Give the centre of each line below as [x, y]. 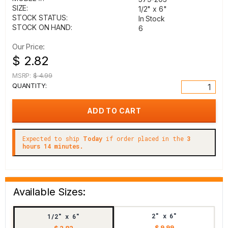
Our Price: [29, 47]
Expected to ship [53, 138]
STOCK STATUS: [40, 18]
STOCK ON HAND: [42, 27]
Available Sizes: [50, 192]
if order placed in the [145, 138]
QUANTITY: [30, 85]
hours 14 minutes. [53, 146]
